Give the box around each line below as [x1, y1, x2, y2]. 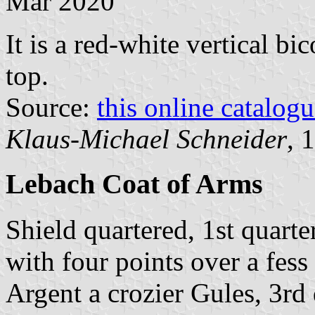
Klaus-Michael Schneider [6, 123, 287, 154]
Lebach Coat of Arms [6, 168, 263, 200]
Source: [6, 91, 97, 122]
